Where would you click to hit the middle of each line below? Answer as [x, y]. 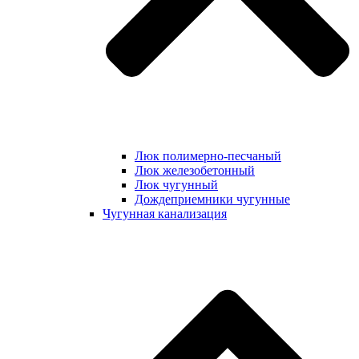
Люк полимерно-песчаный [208, 155]
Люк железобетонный [195, 170]
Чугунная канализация [165, 213]
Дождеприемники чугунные [212, 199]
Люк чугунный [176, 184]
